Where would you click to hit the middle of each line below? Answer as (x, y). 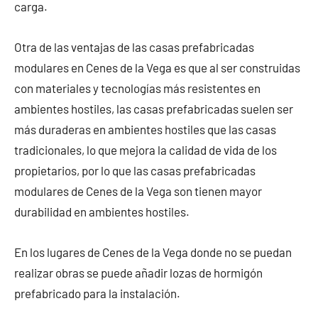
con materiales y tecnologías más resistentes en (137, 88)
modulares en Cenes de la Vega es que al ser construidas (157, 68)
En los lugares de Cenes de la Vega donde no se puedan (153, 252)
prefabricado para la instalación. (97, 294)
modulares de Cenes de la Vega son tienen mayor (138, 191)
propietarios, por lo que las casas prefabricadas (135, 171)
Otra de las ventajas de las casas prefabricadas (134, 47)
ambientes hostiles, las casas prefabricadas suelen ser (154, 109)
